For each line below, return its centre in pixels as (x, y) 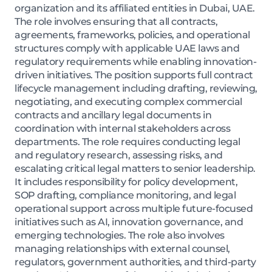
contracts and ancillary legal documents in (113, 115)
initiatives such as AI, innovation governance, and (129, 222)
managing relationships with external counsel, (122, 249)
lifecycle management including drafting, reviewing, (136, 89)
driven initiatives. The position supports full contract (134, 75)
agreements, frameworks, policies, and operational (132, 35)
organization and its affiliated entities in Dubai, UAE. (135, 8)
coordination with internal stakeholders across (122, 129)
